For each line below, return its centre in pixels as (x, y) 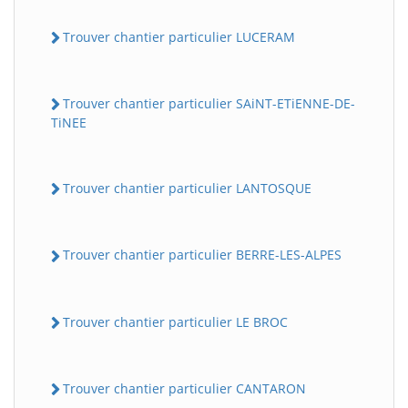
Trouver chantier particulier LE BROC (175, 321)
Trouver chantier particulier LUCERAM (179, 36)
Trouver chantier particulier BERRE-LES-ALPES (202, 255)
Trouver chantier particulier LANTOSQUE (187, 189)
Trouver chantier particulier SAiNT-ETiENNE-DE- (209, 103)
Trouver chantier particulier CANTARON (184, 388)
